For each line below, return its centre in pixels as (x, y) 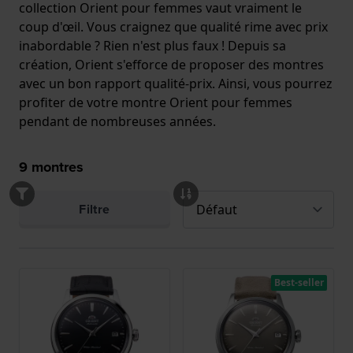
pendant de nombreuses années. (117, 121)
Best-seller (299, 282)
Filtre (95, 209)
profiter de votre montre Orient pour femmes (156, 102)
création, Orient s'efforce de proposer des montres (171, 64)
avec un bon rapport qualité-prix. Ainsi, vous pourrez (176, 83)
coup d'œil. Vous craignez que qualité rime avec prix (173, 26)
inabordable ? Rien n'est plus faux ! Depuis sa (152, 45)
